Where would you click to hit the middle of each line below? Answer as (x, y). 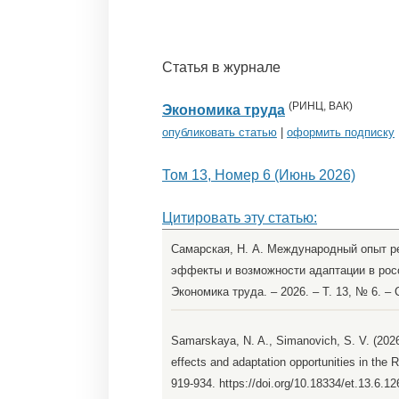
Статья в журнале (221, 68)
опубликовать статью (220, 133)
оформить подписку (341, 133)
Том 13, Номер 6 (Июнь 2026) (259, 175)
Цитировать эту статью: (240, 218)
